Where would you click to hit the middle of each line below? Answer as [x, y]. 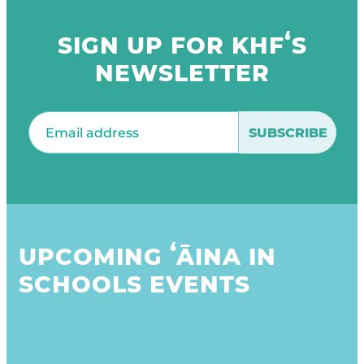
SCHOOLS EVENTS [134, 284]
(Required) [87, 117]
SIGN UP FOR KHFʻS [182, 45]
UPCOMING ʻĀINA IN [147, 257]
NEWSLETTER [182, 73]
